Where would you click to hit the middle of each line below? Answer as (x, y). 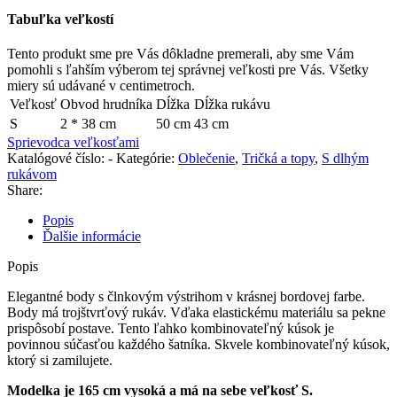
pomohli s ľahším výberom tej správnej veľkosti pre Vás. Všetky (188, 70)
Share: (25, 191)
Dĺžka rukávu (232, 105)
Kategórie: (145, 159)
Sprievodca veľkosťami (73, 143)
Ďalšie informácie (92, 237)
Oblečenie (206, 159)
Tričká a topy (278, 159)
